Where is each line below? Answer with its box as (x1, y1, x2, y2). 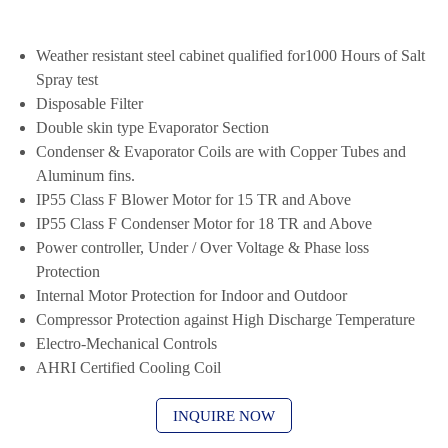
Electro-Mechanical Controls (36, 335, 217, 352)
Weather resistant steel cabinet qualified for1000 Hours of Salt (36, 47, 425, 64)
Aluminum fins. (36, 167, 135, 184)
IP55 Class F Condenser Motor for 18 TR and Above (36, 215, 372, 232)
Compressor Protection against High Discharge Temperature (36, 311, 415, 328)
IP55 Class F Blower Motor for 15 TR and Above (36, 191, 351, 208)
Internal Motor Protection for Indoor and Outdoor (36, 287, 347, 304)
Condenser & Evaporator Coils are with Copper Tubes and (36, 143, 406, 160)
